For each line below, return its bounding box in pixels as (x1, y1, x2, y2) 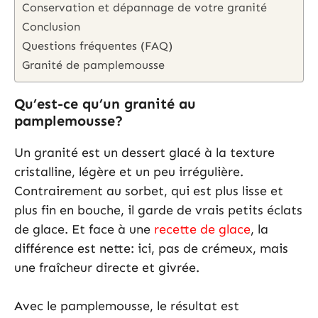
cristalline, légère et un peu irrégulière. (14, 164, 243, 180)
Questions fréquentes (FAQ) (22, 39, 172, 53)
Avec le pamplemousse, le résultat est (14, 298, 239, 314)
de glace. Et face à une (14, 221, 154, 238)
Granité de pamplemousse (22, 58, 165, 72)
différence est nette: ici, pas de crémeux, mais (14, 241, 288, 257)
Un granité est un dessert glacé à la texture (14, 145, 275, 161)
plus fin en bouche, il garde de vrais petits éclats (14, 202, 302, 219)
